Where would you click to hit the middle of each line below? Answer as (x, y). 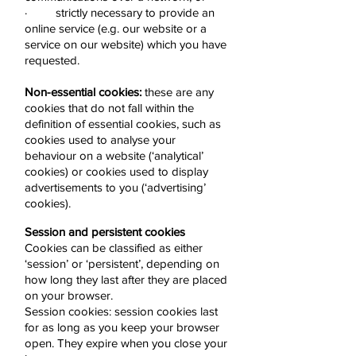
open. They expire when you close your (126, 343)
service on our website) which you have (126, 44)
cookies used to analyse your (100, 139)
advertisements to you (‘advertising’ (115, 187)
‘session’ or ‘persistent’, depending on (122, 263)
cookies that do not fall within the (109, 108)
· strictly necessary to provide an (120, 12)
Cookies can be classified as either (114, 248)
